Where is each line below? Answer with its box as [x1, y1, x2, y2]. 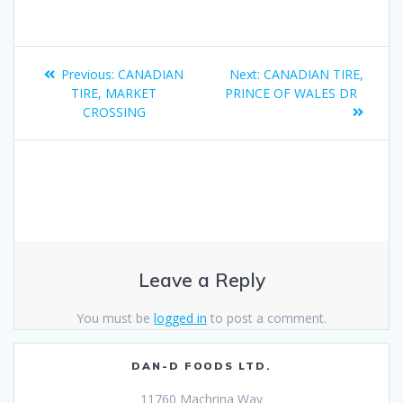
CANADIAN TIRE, [264, 66, 363, 84]
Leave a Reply [138, 268, 265, 292]
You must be [76, 309, 154, 327]
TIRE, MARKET [71, 85, 157, 103]
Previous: [61, 66, 114, 84]
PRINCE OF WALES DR [225, 85, 357, 103]
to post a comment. [207, 309, 327, 327]
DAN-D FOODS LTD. [130, 358, 273, 372]
